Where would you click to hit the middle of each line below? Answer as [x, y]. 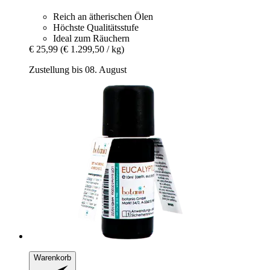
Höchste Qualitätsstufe [96, 28]
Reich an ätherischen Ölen [103, 17]
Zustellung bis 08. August [78, 70]
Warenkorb [52, 258]
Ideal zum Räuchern [91, 39]
